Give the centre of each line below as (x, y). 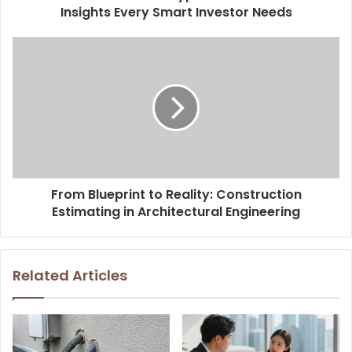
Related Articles (70, 275)
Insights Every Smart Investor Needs (176, 12)
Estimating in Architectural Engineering (176, 211)
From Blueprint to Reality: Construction (176, 194)
